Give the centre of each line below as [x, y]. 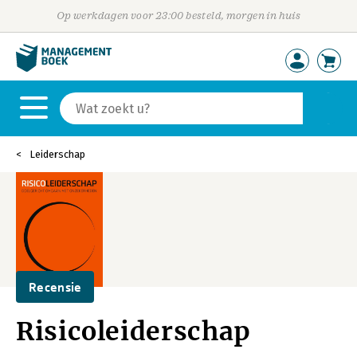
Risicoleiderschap [133, 331]
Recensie [55, 287]
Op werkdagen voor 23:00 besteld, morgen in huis [178, 16]
